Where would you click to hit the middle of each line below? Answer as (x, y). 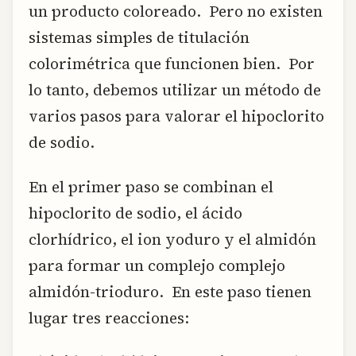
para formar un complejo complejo (157, 265)
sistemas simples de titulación (139, 38)
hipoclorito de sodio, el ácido (135, 213)
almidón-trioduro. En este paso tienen (170, 291)
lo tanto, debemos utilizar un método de (175, 90)
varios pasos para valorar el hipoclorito (176, 116)
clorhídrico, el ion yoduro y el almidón (172, 239)
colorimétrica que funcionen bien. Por (172, 64)
